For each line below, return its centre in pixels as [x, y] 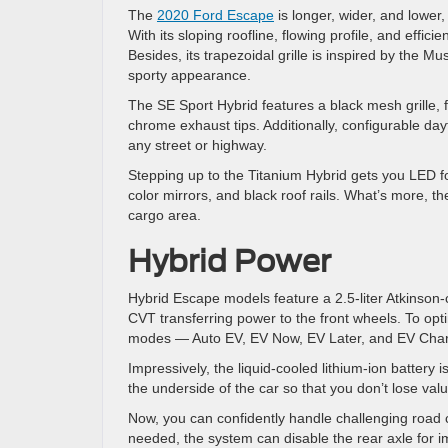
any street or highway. [197, 145]
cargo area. [164, 215]
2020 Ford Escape [215, 15]
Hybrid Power [229, 261]
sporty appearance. [189, 75]
